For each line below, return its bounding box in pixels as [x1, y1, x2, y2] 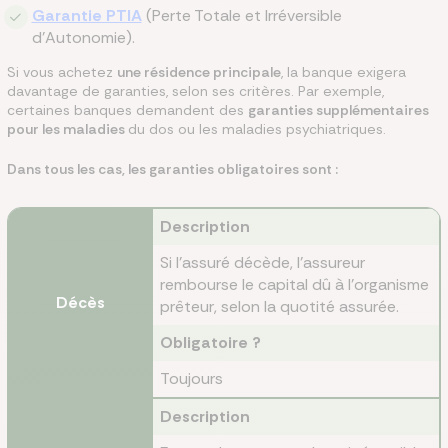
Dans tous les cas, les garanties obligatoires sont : [7, 160, 338, 178]
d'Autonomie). [31, 27, 135, 48]
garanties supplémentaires [248, 101, 429, 119]
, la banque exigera [281, 63, 406, 81]
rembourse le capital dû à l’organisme [160, 274, 429, 295]
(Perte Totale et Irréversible [141, 5, 342, 26]
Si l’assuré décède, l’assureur [160, 252, 365, 273]
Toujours [160, 368, 223, 389]
